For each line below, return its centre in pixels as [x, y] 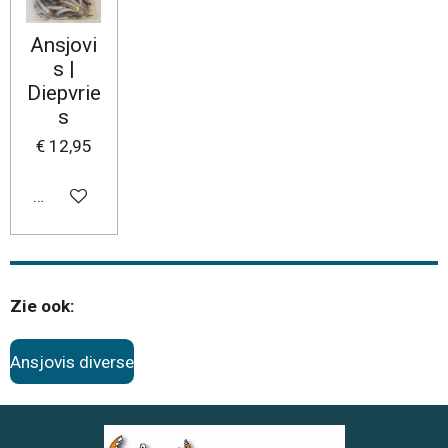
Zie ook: [44, 305]
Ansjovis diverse [72, 361]
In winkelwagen [91, 195]
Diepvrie [63, 93]
